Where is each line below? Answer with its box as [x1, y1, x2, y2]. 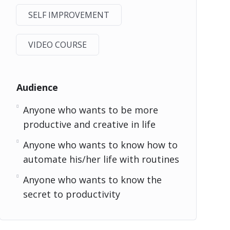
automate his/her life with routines [23, 153, 179, 166]
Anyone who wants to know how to [23, 139, 178, 151]
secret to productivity [23, 188, 120, 201]
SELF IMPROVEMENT [28, 9, 109, 21]
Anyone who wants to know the [23, 174, 162, 186]
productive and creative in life [23, 118, 156, 131]
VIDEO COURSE [28, 39, 87, 51]
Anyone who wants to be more [23, 104, 158, 117]
